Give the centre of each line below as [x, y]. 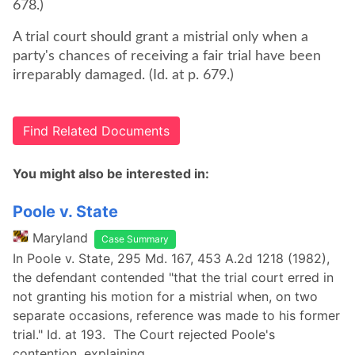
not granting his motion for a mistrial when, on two [165, 296]
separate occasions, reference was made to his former [176, 315]
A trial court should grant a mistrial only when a [160, 37]
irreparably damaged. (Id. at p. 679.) [123, 75]
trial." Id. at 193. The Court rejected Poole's [144, 334]
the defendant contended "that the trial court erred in [173, 277]
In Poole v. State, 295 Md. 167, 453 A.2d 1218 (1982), [171, 258]
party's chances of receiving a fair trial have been [167, 56]
